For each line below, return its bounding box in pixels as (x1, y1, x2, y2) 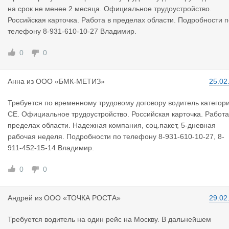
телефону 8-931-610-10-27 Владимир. (8, 27, 136, 35)
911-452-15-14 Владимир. (8, 144, 94, 152)
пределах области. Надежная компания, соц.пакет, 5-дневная (8, 121, 216, 129)
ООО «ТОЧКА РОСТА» (44, 194, 121, 202)
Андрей (8, 194, 33, 202)
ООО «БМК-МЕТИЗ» (36, 77, 105, 85)
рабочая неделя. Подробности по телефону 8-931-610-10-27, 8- (8, 132, 224, 141)
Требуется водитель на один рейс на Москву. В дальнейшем (8, 215, 211, 223)
